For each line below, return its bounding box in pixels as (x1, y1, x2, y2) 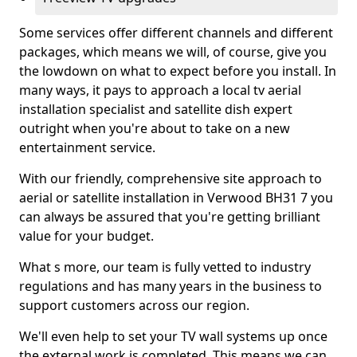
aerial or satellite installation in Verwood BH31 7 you (19, 189, 333, 206)
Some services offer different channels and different (19, 24, 333, 41)
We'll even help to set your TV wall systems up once (19, 328, 328, 345)
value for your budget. (19, 227, 154, 245)
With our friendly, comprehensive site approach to (19, 170, 322, 187)
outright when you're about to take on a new (19, 120, 290, 137)
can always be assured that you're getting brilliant (19, 208, 320, 226)
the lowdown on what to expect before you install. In (19, 62, 336, 80)
